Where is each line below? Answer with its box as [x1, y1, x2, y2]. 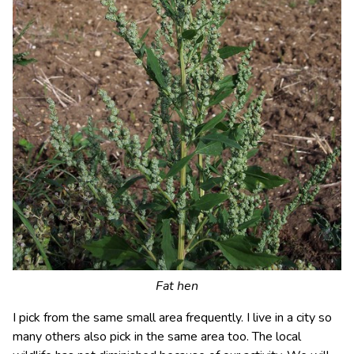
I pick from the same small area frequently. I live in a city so [13, 309, 332, 326]
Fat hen [156, 277, 198, 295]
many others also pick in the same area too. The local [13, 328, 301, 345]
